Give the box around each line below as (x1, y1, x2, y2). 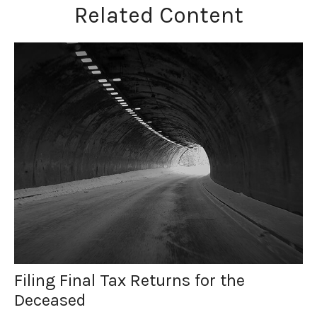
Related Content (74, 2, 243, 28)
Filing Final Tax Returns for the (14, 270, 245, 290)
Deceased (14, 289, 86, 310)
